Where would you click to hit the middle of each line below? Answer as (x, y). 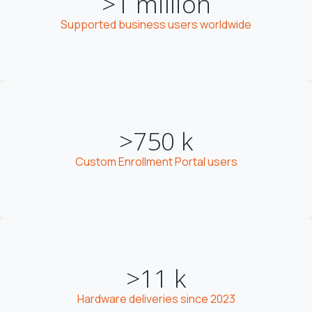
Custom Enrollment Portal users (156, 162)
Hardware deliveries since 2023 (156, 299)
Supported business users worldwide (156, 24)
